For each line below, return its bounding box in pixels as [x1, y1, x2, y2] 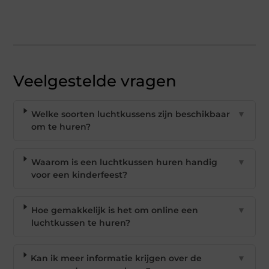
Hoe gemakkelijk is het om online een [31, 204, 198, 216]
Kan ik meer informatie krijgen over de [31, 252, 202, 264]
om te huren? [31, 121, 91, 132]
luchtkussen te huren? [31, 217, 130, 228]
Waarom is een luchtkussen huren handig [31, 156, 217, 168]
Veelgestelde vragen [13, 71, 177, 91]
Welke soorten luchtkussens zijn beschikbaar [31, 108, 231, 119]
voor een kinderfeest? [31, 169, 127, 180]
